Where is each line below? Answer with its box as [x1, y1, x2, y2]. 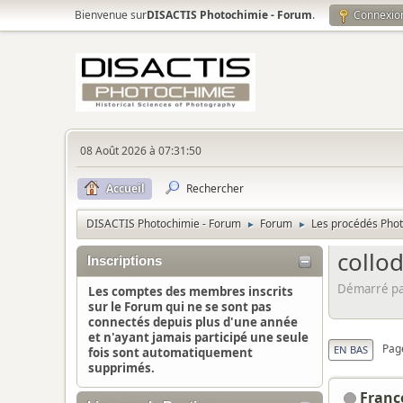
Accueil [106, 181, 145, 196]
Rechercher [186, 181, 244, 196]
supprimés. [88, 360, 155, 376]
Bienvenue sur [75, 7, 147, 22]
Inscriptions [87, 254, 162, 268]
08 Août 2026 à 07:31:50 [80, 143, 201, 158]
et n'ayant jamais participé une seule [88, 329, 309, 345]
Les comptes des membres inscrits [88, 283, 293, 300]
